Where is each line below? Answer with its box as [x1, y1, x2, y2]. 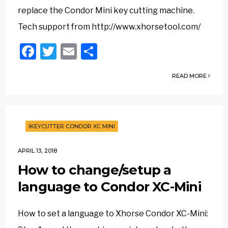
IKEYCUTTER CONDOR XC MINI [28, 123, 115, 130]
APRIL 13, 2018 [18, 147, 57, 154]
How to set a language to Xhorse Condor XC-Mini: [18, 209, 208, 218]
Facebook [36, 41, 109, 61]
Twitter [56, 41, 110, 61]
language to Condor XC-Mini [18, 179, 201, 195]
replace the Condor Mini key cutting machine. [18, 6, 194, 15]
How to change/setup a [18, 162, 172, 178]
